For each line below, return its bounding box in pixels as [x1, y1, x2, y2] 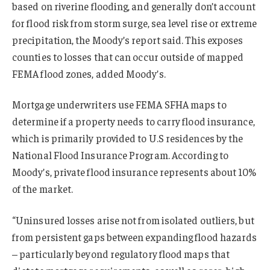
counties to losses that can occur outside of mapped [12, 49, 244, 63]
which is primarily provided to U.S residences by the [12, 131, 243, 145]
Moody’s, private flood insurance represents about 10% [12, 165, 257, 179]
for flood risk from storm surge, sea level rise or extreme [12, 16, 257, 30]
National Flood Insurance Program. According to [12, 148, 228, 162]
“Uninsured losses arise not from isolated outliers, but [12, 213, 254, 227]
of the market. [12, 182, 74, 196]
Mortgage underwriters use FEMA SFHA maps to [12, 98, 227, 111]
